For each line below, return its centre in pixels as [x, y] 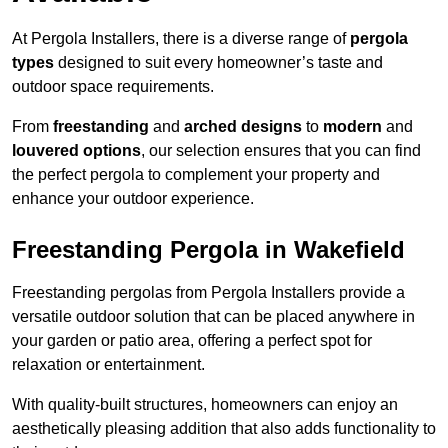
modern [352, 127]
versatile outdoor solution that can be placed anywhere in [213, 317]
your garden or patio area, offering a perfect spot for [192, 341]
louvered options [76, 151]
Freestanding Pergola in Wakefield [208, 250]
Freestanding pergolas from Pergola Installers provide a [208, 293]
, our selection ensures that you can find [281, 151]
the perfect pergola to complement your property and [196, 175]
